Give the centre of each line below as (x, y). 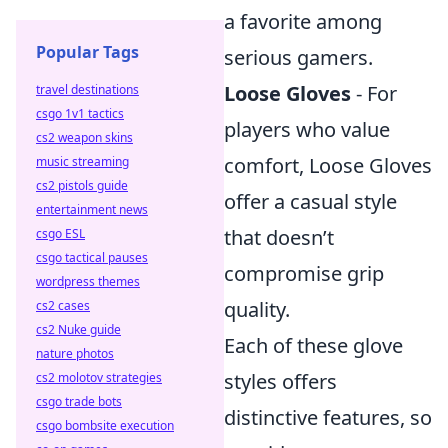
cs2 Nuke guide (78, 329)
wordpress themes (88, 281)
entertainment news (92, 209)
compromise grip (304, 273)
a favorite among (303, 21)
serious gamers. (298, 57)
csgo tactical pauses (92, 257)
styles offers (280, 381)
